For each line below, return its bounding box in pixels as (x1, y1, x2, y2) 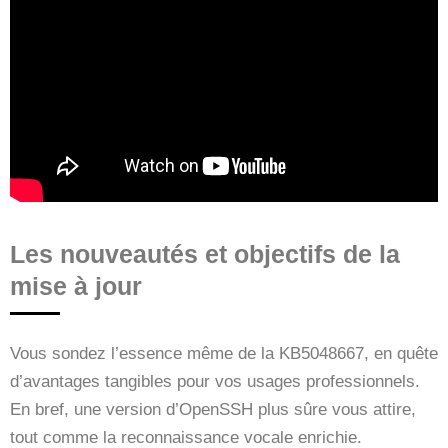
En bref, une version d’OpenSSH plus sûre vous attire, (10, 399, 416, 419)
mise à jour (10, 271, 142, 300)
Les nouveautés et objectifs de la (10, 239, 400, 268)
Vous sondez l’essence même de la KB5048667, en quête (10, 343, 438, 363)
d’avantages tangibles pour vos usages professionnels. (10, 371, 420, 391)
